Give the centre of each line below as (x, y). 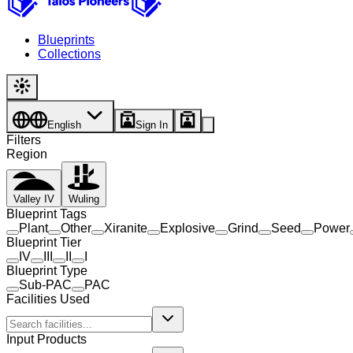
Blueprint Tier (44, 242)
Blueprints (66, 40)
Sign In (152, 125)
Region (27, 154)
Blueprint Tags (46, 214)
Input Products (46, 339)
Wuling (84, 199)
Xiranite (126, 228)
